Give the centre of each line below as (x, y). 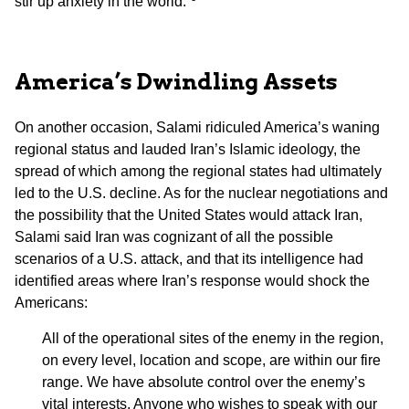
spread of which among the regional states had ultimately (198, 172)
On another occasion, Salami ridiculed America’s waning (197, 128)
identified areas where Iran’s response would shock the (192, 281)
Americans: (51, 303)
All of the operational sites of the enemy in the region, (213, 338)
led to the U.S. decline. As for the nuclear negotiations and (201, 194)
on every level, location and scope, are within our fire (211, 360)
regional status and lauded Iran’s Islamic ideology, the (188, 150)
